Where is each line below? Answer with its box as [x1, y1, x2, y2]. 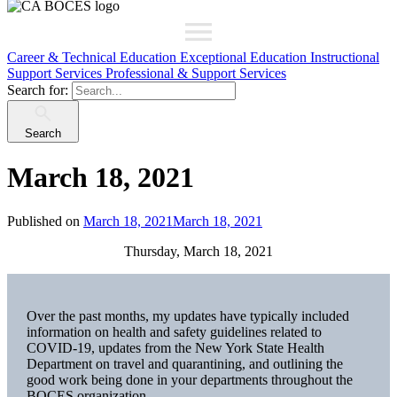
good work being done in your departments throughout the [26, 372, 353, 388]
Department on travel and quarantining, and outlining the [26, 356, 343, 372]
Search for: [7, 82, 68, 97]
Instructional [310, 50, 379, 65]
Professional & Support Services [105, 66, 286, 81]
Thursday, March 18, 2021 [124, 243, 273, 259]
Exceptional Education [180, 50, 310, 65]
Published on [7, 213, 83, 229]
